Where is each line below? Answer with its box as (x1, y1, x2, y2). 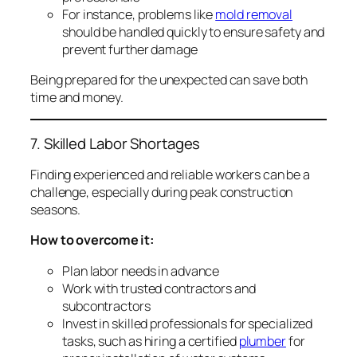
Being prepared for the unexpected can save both (30, 70, 308, 88)
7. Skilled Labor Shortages (30, 132, 201, 154)
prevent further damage (62, 40, 198, 58)
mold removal (215, 5, 293, 23)
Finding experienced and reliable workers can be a (30, 166, 311, 184)
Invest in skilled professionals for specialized (62, 314, 313, 332)
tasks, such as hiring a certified (62, 331, 239, 350)
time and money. (30, 88, 124, 106)
